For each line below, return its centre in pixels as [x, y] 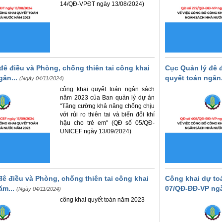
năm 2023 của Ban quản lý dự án [108, 98]
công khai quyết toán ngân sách [108, 89]
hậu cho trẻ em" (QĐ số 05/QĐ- [108, 123]
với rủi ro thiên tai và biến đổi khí [108, 115]
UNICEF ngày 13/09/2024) [96, 132]
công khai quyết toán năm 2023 [103, 200]
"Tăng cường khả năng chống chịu [108, 106]
